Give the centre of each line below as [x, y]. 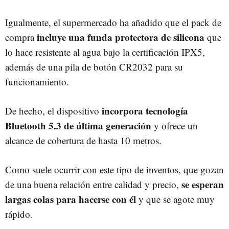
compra [20, 37]
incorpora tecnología [145, 110]
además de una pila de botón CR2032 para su [94, 66]
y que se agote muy [175, 199]
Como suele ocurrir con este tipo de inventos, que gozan [114, 169]
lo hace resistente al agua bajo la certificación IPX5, [105, 52]
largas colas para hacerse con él [71, 199]
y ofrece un [175, 125]
